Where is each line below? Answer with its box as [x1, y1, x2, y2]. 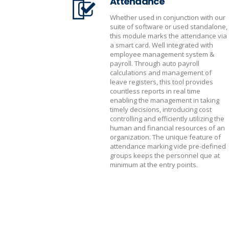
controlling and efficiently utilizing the [110, 114, 224, 123]
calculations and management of [110, 68, 212, 77]
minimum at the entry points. [110, 160, 198, 169]
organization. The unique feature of [110, 132, 221, 142]
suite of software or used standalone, [110, 22, 227, 31]
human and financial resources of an [110, 123, 225, 132]
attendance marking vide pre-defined [110, 142, 226, 151]
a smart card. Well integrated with [110, 40, 213, 50]
